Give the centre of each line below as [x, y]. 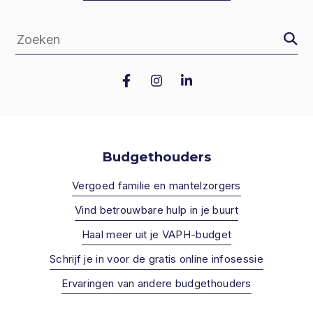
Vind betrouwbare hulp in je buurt [156, 210]
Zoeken [34, 48]
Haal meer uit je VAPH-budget [156, 234]
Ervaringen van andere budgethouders [156, 283]
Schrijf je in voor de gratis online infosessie [156, 259]
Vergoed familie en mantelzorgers [156, 185]
